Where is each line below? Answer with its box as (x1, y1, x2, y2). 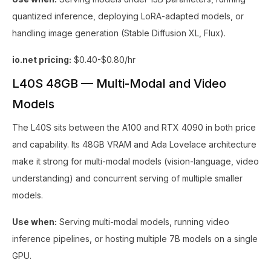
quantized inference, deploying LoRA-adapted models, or (12, 11, 244, 21)
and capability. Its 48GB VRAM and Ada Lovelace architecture (12, 139, 256, 149)
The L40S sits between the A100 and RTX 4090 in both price (12, 122, 256, 132)
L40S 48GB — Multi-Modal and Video (12, 76, 226, 91)
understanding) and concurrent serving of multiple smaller (12, 173, 243, 183)
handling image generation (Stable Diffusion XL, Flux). (12, 28, 226, 38)
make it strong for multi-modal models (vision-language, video (12, 156, 259, 166)
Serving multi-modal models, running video (57, 217, 229, 227)
